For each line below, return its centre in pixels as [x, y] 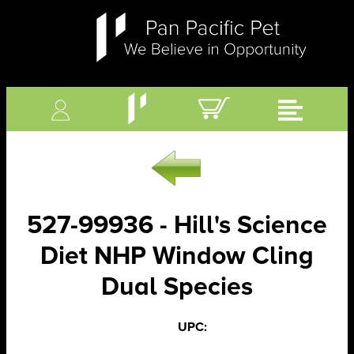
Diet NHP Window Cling [177, 256]
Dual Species [177, 287]
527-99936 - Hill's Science [177, 225]
